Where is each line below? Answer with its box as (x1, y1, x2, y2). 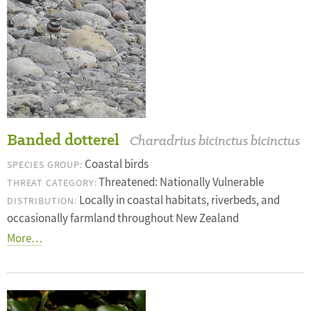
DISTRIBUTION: (7, 194, 77, 207)
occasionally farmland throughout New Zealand (7, 211, 239, 226)
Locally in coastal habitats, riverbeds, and (76, 193, 280, 208)
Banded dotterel (7, 129, 119, 151)
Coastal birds (82, 157, 149, 171)
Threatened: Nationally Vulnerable (96, 175, 264, 190)
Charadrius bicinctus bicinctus (130, 132, 300, 149)
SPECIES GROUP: (7, 158, 83, 171)
